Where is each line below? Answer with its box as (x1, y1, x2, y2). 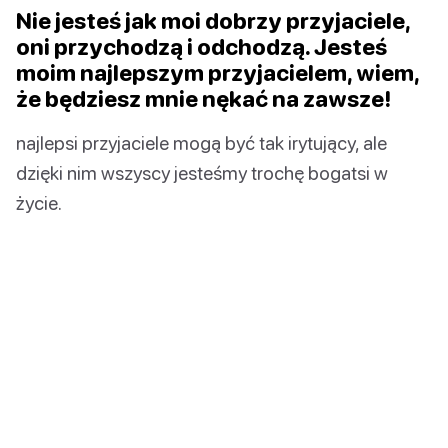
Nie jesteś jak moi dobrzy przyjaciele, (16, 6, 410, 34)
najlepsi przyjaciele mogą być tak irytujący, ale (16, 130, 387, 154)
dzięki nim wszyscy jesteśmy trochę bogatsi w (16, 160, 388, 184)
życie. (16, 190, 62, 214)
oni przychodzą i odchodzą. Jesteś (16, 32, 387, 60)
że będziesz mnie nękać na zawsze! (16, 84, 391, 112)
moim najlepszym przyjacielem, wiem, (16, 58, 419, 86)
